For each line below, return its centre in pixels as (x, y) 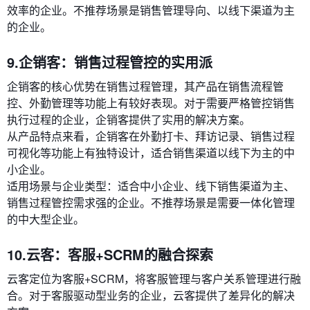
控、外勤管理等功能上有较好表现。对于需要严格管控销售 (151, 103)
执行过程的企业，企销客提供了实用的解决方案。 (129, 120)
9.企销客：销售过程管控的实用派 (110, 62)
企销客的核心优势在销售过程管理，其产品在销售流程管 (145, 86)
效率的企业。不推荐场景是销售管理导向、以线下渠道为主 (151, 10)
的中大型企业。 (46, 219)
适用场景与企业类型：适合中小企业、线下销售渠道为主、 (151, 186)
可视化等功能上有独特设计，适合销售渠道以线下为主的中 (151, 153)
